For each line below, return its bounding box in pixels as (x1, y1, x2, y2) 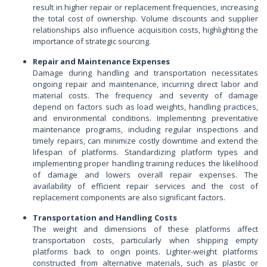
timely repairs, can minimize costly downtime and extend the (33, 135, 258, 147)
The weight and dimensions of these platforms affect (33, 223, 258, 235)
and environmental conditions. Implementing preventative (33, 113, 258, 124)
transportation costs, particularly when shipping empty (33, 235, 258, 246)
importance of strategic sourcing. (33, 36, 151, 47)
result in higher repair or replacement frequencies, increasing (33, 2, 258, 13)
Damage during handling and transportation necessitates (33, 67, 258, 79)
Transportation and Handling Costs (33, 212, 177, 223)
